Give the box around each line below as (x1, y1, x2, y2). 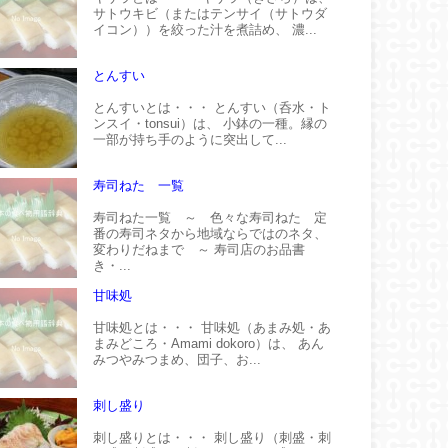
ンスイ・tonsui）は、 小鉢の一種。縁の (93, 115, 327, 131)
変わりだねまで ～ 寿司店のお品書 (93, 241, 305, 257)
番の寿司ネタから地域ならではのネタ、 (93, 225, 327, 241)
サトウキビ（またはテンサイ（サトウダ (93, 5, 327, 21)
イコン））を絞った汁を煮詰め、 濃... (93, 21, 317, 37)
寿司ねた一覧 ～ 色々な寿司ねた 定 (93, 209, 327, 225)
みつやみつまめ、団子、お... (93, 351, 261, 367)
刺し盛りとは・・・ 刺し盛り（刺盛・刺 (93, 429, 331, 445)
